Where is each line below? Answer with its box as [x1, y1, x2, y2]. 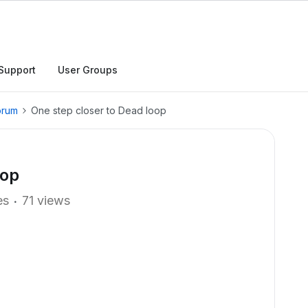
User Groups [58, 64, 118, 76]
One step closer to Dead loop [31, 104, 166, 116]
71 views [22, 193, 70, 208]
